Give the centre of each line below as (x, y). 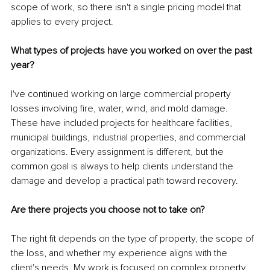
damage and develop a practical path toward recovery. (124, 181)
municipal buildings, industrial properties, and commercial (129, 137)
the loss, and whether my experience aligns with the (120, 253)
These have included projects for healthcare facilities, (123, 123)
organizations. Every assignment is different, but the (118, 152)
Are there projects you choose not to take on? (108, 209)
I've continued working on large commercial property (122, 94)
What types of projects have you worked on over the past (133, 50)
